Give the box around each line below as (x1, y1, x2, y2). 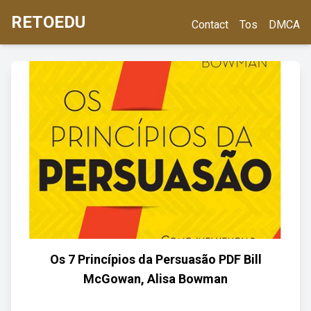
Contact (192, 18, 228, 31)
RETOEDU (11, 12, 85, 32)
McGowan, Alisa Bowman (83, 271, 228, 286)
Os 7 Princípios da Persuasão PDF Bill (49, 252, 262, 267)
